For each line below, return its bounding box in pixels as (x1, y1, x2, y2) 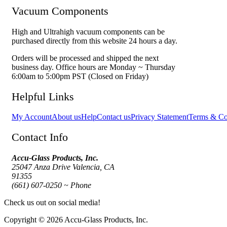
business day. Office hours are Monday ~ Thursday (12, 62, 175, 71)
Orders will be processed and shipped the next (12, 53, 159, 62)
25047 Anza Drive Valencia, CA (12, 162, 115, 171)
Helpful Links (12, 90, 74, 103)
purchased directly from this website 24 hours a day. (12, 36, 177, 45)
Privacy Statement (131, 112, 188, 121)
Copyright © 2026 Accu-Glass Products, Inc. (4, 215, 148, 224)
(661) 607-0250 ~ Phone (12, 180, 91, 190)
